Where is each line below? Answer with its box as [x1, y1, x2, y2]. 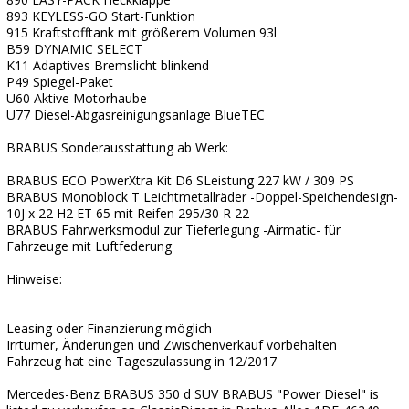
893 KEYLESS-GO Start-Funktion [6, 7, 195, 25]
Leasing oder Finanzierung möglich [6, 320, 212, 337]
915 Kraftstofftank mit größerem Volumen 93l [6, 24, 277, 41]
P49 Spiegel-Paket [6, 73, 113, 90]
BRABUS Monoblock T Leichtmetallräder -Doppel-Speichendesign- [6, 188, 398, 205]
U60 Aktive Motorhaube [6, 89, 147, 107]
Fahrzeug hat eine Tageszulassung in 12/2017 [6, 352, 277, 370]
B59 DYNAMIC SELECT [6, 40, 142, 58]
